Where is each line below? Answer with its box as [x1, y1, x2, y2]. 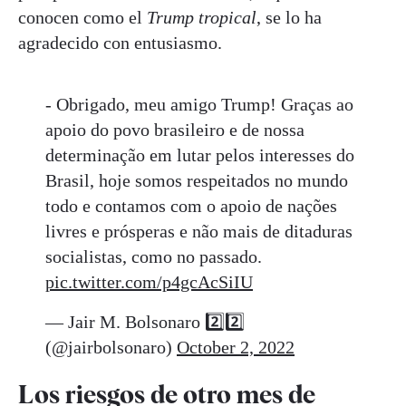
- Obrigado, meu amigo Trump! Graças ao [45, 94, 353, 115]
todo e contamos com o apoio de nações [45, 196, 337, 217]
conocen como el [18, 7, 147, 28]
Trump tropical [147, 7, 256, 28]
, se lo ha [256, 7, 322, 28]
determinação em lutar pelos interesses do [45, 145, 354, 166]
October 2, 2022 [177, 337, 295, 358]
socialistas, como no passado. [45, 246, 262, 267]
